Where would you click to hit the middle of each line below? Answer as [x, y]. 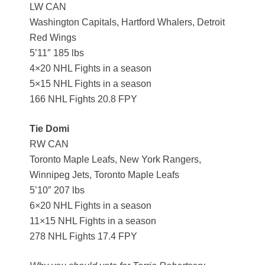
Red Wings [53, 38]
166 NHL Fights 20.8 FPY [83, 99]
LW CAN [48, 7]
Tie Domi [49, 129]
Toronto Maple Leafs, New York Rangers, [115, 160]
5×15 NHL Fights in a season [91, 84]
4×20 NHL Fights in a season [91, 69]
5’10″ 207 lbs [57, 190]
